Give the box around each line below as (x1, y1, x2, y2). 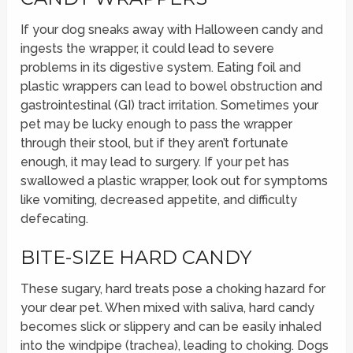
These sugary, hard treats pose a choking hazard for (20, 281, 326, 297)
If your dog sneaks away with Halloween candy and (20, 22, 324, 38)
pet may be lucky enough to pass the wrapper (20, 117, 293, 132)
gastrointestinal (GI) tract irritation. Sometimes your (20, 98, 319, 113)
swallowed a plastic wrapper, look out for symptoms (20, 173, 329, 189)
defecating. (20, 211, 89, 227)
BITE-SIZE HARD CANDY (20, 246, 252, 269)
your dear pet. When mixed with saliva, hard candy (20, 300, 315, 316)
